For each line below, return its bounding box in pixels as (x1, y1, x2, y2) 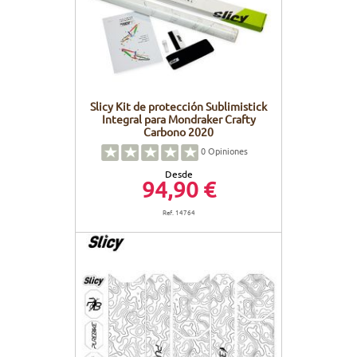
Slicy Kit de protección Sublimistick (90, 98, 267, 113)
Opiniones (206, 144, 248, 158)
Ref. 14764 (162, 206, 195, 218)
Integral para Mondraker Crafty (101, 111, 256, 126)
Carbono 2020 (143, 124, 214, 139)
